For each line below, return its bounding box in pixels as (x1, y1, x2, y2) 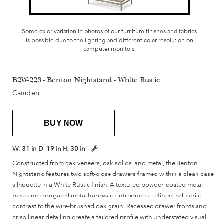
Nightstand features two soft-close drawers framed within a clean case (12, 170, 214, 178)
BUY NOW (44, 119, 83, 128)
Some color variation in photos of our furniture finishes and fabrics (22, 28, 197, 35)
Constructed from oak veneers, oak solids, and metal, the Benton (12, 159, 197, 167)
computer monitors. (83, 45, 136, 53)
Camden (12, 89, 39, 97)
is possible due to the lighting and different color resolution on (25, 37, 193, 44)
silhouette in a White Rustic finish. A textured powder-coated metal (12, 180, 203, 189)
